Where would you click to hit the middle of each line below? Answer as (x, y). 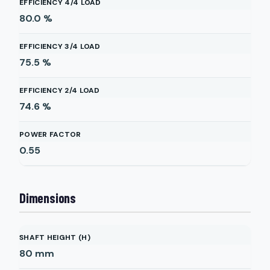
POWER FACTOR (50, 134)
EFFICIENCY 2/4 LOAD (60, 90)
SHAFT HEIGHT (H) (55, 237)
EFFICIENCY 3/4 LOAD (60, 46)
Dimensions (48, 198)
